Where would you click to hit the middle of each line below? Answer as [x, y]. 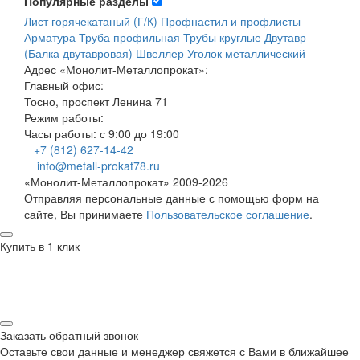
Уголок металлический [246, 53]
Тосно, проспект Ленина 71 [96, 102]
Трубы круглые [222, 37]
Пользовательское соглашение [228, 214]
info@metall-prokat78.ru [98, 166]
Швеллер [160, 53]
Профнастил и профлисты [231, 21]
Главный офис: [64, 86]
